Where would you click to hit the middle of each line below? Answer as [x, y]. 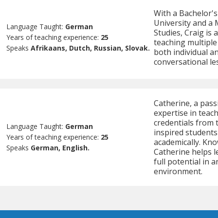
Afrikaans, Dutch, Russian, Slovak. [91, 48]
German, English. [60, 147]
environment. [178, 171]
